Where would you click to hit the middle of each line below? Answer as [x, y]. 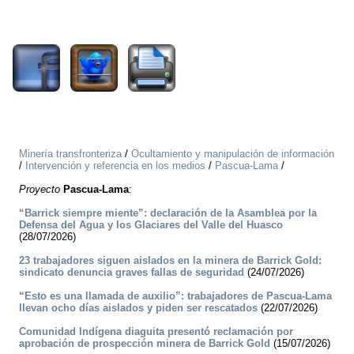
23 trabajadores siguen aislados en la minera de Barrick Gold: [170, 261]
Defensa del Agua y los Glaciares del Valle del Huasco [151, 225]
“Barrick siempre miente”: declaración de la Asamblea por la [168, 213]
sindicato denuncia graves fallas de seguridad [132, 273]
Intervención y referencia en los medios [115, 166]
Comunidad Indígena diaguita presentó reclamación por [156, 332]
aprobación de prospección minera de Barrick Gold [145, 344]
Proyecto [40, 190]
